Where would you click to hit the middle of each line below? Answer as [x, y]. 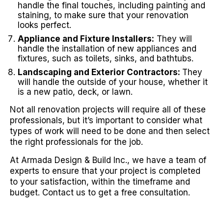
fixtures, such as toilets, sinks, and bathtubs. [106, 58]
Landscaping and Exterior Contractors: [100, 72]
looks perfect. [44, 25]
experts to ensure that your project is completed [105, 171]
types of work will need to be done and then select [110, 131]
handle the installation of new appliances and [107, 49]
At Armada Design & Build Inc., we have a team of [108, 160]
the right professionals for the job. [76, 142]
